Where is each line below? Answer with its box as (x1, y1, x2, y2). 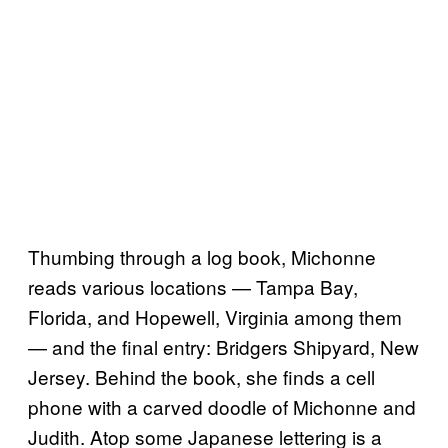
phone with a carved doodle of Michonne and (28, 392, 416, 420)
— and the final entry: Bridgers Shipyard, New (28, 332, 419, 360)
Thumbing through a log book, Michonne (28, 242, 376, 270)
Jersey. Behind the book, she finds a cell (28, 362, 375, 390)
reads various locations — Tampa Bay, (28, 272, 358, 300)
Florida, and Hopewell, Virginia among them (28, 302, 402, 330)
